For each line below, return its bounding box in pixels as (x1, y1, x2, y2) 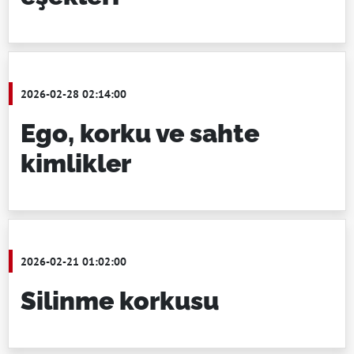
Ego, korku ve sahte (21, 119, 259, 148)
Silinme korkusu (21, 286, 219, 315)
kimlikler (21, 149, 131, 178)
